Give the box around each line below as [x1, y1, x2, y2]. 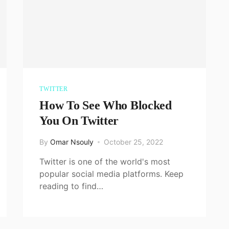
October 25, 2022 [104, 137, 164, 146]
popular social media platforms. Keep [39, 168, 184, 179]
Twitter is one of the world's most [39, 156, 171, 167]
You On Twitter [39, 113, 119, 127]
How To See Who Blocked [39, 98, 172, 112]
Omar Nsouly [50, 137, 94, 146]
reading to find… [39, 180, 104, 191]
